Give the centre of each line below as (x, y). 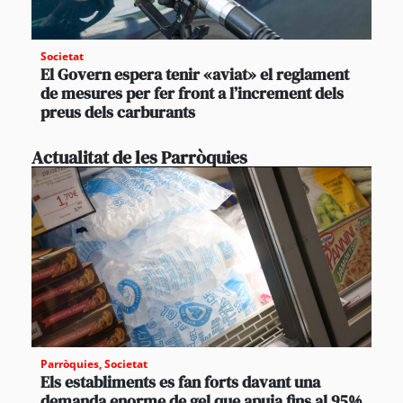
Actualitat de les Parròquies (139, 157)
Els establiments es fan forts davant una (180, 381)
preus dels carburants (118, 112)
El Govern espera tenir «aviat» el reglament (195, 74)
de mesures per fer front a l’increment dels (192, 93)
